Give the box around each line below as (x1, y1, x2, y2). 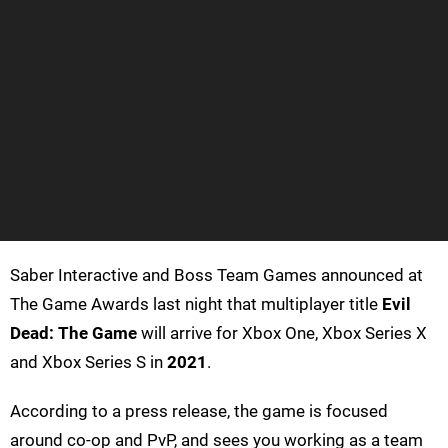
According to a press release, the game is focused (10, 401, 388, 422)
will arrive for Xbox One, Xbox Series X (137, 323, 427, 344)
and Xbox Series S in (10, 352, 167, 373)
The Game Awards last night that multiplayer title (10, 294, 382, 315)
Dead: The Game (10, 323, 137, 344)
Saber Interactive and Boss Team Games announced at (10, 265, 423, 286)
